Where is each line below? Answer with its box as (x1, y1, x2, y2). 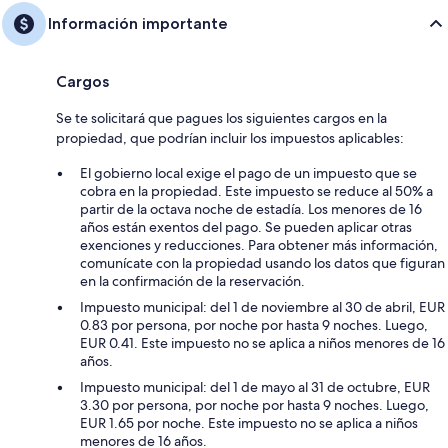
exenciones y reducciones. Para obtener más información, (80, 235, 438, 254)
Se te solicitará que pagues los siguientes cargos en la (56, 108, 387, 127)
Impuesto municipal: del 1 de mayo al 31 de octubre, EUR (80, 377, 430, 396)
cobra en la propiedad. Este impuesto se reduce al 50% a (80, 181, 433, 200)
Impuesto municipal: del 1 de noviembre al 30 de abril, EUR (80, 297, 445, 316)
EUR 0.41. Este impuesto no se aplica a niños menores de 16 (80, 333, 445, 352)
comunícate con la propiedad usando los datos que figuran (80, 253, 445, 272)
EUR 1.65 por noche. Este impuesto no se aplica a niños (80, 413, 418, 432)
